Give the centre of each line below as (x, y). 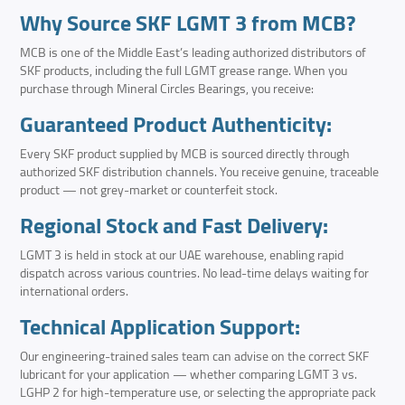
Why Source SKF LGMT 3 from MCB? (188, 24)
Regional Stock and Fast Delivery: (174, 226)
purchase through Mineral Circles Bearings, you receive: (167, 89)
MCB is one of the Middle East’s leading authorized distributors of (193, 53)
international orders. (75, 292)
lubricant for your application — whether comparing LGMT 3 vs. (189, 375)
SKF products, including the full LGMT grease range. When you (184, 71)
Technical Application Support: (160, 327)
